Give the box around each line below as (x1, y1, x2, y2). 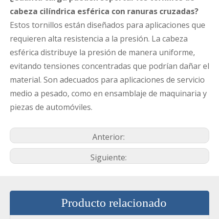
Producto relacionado (61, 196, 167, 209)
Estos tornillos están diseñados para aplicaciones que (10, 20, 205, 30)
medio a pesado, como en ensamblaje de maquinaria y (10, 88, 207, 99)
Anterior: (92, 131, 127, 142)
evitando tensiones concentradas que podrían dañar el (10, 61, 209, 71)
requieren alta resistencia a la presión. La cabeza (10, 33, 188, 44)
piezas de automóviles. (10, 102, 92, 112)
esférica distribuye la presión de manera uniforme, (10, 47, 195, 58)
